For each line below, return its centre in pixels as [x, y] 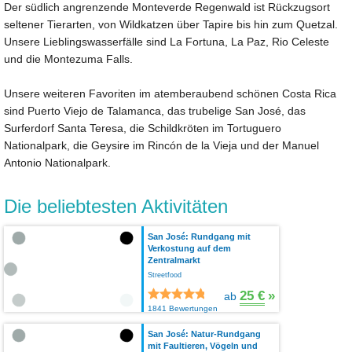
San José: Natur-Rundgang [204, 334]
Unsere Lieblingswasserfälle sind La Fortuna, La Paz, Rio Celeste [167, 42]
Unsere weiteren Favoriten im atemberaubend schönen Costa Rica [170, 94]
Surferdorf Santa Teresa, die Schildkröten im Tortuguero [143, 128]
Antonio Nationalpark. [57, 163]
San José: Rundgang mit [199, 237]
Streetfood [165, 275]
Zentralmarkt [174, 260]
